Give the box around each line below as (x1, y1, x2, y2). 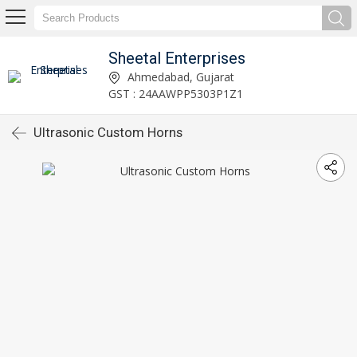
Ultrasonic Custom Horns (33, 124, 182, 140)
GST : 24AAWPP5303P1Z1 (108, 85, 244, 101)
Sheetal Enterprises (108, 48, 246, 68)
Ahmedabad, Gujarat (124, 69, 235, 84)
